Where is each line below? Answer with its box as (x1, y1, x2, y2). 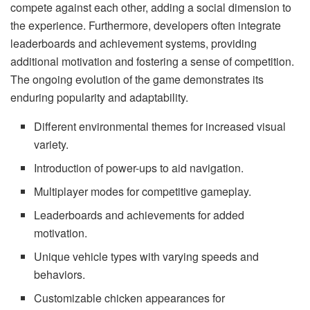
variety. (34, 136, 69, 153)
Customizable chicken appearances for (34, 290, 226, 307)
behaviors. (34, 266, 86, 283)
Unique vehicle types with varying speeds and (34, 248, 259, 265)
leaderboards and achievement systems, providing (10, 35, 257, 52)
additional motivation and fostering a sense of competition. (10, 53, 294, 70)
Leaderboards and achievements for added (34, 207, 245, 224)
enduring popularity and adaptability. (10, 89, 188, 106)
